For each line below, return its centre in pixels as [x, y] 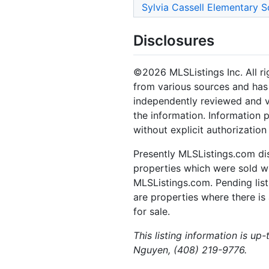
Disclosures [174, 41]
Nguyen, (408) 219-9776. [190, 249]
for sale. [152, 211]
